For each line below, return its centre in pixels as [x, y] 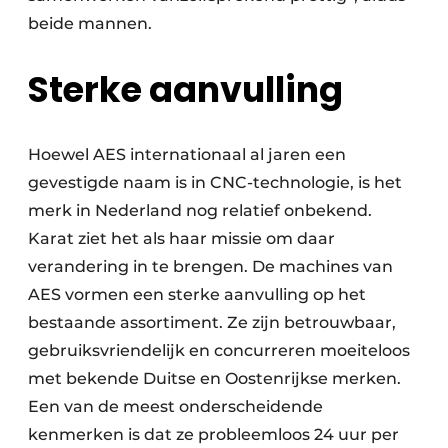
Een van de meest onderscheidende [175, 407]
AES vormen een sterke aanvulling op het [197, 295]
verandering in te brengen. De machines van [210, 267]
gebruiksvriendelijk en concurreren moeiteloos [219, 351]
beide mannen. [90, 23]
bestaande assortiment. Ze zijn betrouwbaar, [212, 323]
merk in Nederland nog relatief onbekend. [200, 211]
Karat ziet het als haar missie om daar [181, 239]
